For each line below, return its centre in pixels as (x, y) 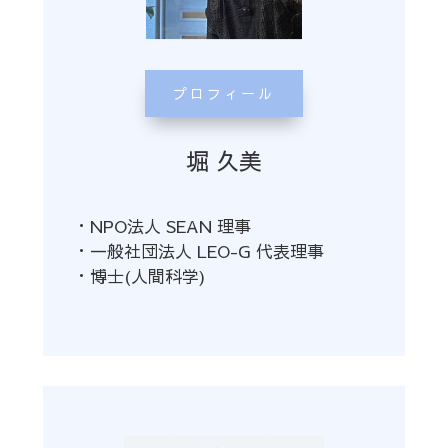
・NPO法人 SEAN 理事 (161, 226)
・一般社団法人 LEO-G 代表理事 (198, 251)
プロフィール (224, 93)
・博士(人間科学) (138, 276)
